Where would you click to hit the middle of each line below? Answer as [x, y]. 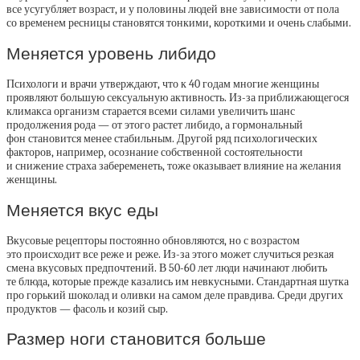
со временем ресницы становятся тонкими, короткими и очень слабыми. [179, 23]
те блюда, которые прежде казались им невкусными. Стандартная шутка [178, 282]
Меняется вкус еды [82, 210]
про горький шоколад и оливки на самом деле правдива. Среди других [175, 296]
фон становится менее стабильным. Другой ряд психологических [162, 139]
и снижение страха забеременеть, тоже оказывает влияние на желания [174, 166]
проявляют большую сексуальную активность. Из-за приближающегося [178, 98]
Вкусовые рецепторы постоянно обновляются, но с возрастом [153, 241]
